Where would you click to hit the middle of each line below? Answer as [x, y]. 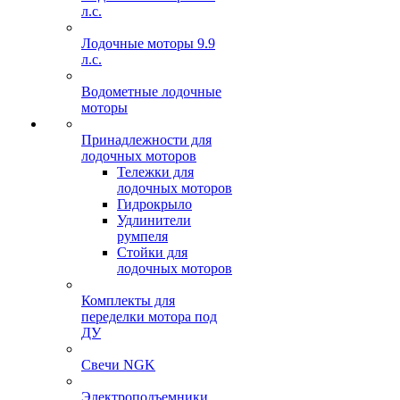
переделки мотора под [149, 317]
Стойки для [152, 252]
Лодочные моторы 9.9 [148, 43]
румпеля [142, 236]
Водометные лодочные [151, 92]
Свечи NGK [118, 365]
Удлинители [154, 220]
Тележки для [155, 172]
